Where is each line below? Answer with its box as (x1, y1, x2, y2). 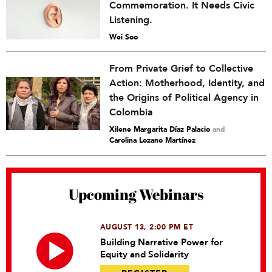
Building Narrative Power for (100, 236, 223, 248)
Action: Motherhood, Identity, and (109, 76, 265, 90)
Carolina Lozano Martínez (109, 135, 195, 145)
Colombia (109, 106, 153, 119)
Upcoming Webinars (69, 185, 203, 204)
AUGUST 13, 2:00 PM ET (100, 222, 194, 232)
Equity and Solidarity (100, 248, 189, 260)
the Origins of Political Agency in (109, 91, 259, 104)
